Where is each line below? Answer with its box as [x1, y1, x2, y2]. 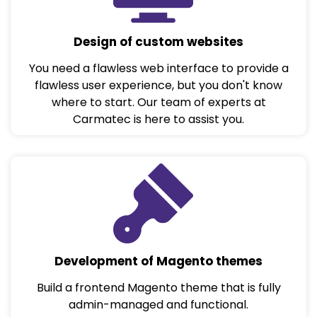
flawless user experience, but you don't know [35, 77, 282, 94]
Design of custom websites [74, 33, 243, 51]
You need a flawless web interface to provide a [28, 60, 289, 77]
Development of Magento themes [54, 253, 263, 270]
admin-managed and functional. [69, 296, 248, 313]
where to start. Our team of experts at [51, 94, 266, 111]
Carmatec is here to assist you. [73, 111, 244, 128]
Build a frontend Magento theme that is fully [36, 279, 281, 296]
